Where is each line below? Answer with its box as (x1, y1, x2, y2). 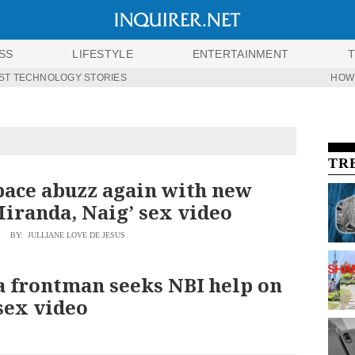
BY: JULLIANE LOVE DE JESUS (10, 231, 125, 239)
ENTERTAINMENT (192, 47, 289, 60)
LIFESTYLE (72, 47, 133, 60)
